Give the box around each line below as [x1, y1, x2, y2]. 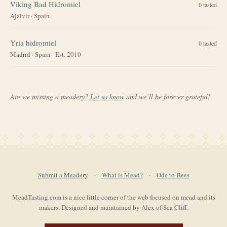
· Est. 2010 [51, 49, 81, 59]
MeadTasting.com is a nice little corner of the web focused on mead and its [12, 193, 215, 202]
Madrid [10, 49, 30, 59]
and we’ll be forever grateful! [126, 91, 210, 101]
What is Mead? [101, 170, 143, 179]
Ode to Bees [156, 170, 190, 179]
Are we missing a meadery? [10, 91, 90, 101]
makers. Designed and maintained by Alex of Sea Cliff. [39, 203, 188, 212]
